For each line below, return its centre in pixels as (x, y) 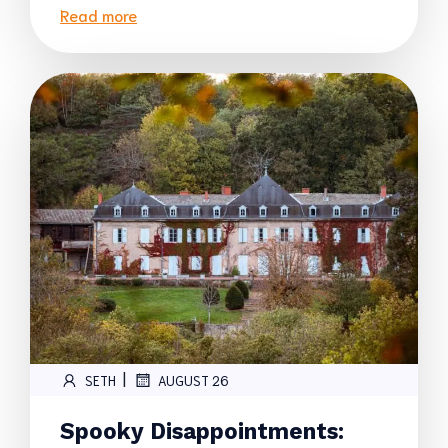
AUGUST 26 (193, 380)
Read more (98, 14)
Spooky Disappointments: (202, 431)
